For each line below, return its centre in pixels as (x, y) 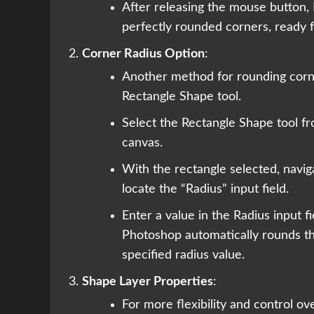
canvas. (142, 143)
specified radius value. (183, 255)
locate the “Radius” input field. (205, 190)
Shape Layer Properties (148, 282)
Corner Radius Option (143, 54)
